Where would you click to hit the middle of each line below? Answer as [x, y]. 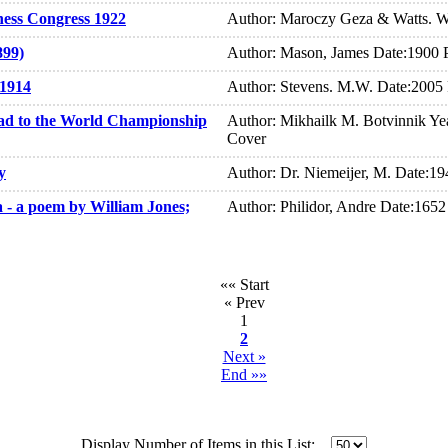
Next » [244, 357]
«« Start [244, 285]
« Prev [244, 303]
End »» [244, 375]
